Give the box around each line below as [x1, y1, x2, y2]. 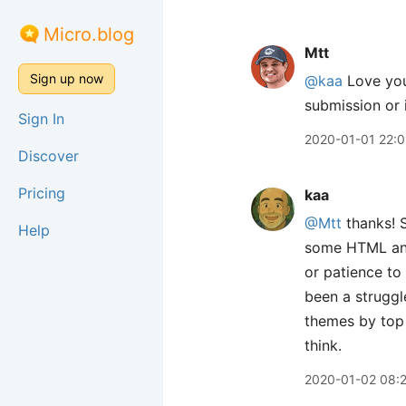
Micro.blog [43, 24, 134, 45]
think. [304, 336, 342, 354]
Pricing [18, 184, 65, 202]
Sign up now [30, 71, 103, 86]
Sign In [18, 110, 64, 128]
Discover [18, 147, 79, 165]
